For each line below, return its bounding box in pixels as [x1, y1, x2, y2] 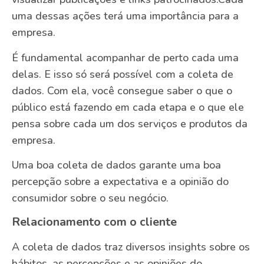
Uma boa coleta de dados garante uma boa [12, 158, 221, 173]
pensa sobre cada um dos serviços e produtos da [12, 116, 247, 131]
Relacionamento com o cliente [12, 213, 177, 230]
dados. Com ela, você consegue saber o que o [12, 83, 232, 98]
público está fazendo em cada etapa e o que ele [12, 100, 244, 114]
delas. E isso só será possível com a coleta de [12, 67, 233, 81]
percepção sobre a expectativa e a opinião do [12, 174, 229, 189]
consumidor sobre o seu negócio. [12, 191, 169, 206]
